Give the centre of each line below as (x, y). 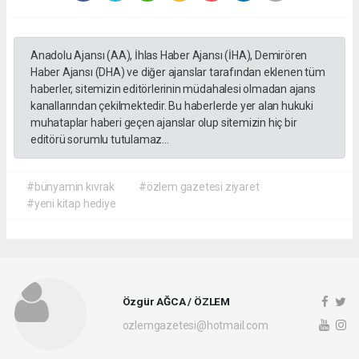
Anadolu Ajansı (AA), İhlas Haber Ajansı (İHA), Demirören (169, 55)
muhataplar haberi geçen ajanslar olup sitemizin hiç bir (164, 122)
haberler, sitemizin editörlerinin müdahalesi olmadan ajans (173, 89)
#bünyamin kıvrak (71, 186)
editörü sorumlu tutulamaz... (100, 139)
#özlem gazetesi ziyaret (199, 186)
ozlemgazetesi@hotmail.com (195, 326)
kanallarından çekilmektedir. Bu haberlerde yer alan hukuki (172, 105)
